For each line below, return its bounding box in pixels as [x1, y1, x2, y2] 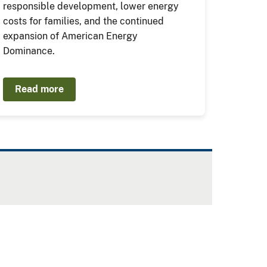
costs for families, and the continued [3, 15, 164, 27]
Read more [15, 83, 64, 95]
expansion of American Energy [3, 30, 138, 42]
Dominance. [3, 45, 55, 57]
